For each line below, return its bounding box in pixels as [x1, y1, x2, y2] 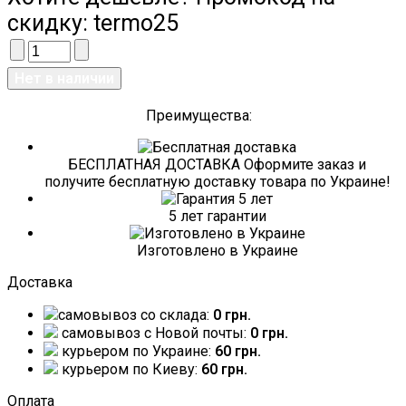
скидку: [7, 10, 93, 37]
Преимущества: [146, 107, 253, 125]
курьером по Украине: [58, 343, 215, 361]
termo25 [93, 10, 179, 37]
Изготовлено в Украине [136, 242, 298, 260]
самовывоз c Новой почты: [58, 324, 250, 343]
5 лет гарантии [168, 208, 266, 226]
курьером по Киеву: [58, 361, 201, 379]
